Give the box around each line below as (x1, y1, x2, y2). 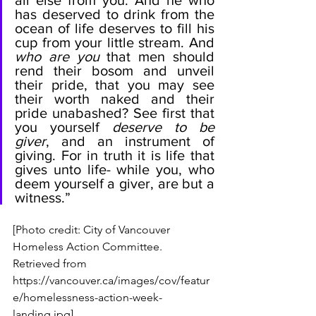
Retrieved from (13, 257, 90, 270)
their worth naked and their (15, 91, 214, 107)
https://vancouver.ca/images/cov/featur (13, 274, 209, 287)
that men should (99, 49, 215, 64)
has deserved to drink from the (15, 6, 214, 22)
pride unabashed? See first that (15, 105, 214, 121)
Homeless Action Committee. (13, 240, 165, 253)
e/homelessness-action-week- (13, 291, 162, 304)
